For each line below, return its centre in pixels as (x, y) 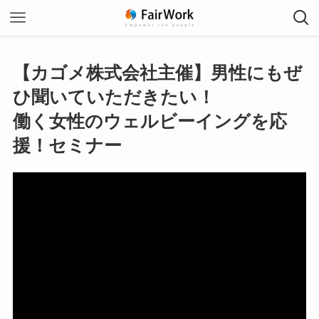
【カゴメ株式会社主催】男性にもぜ (157, 73)
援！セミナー (67, 145)
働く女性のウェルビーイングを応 (150, 121)
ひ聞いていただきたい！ (114, 97)
